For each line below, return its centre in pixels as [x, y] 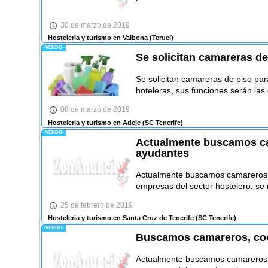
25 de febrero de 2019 [96, 205]
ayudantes [162, 153]
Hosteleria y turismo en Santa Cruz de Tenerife [121, 218]
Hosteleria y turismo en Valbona [98, 38]
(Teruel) [160, 38]
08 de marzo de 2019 [95, 110]
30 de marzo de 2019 [95, 25]
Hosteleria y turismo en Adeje [94, 122]
